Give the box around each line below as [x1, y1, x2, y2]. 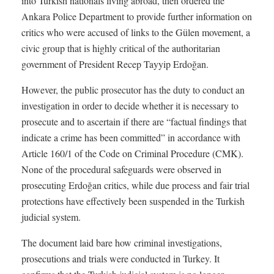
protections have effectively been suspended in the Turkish [21, 194, 245, 207]
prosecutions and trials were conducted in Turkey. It [21, 251, 220, 265]
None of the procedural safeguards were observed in [21, 162, 221, 176]
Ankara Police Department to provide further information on [21, 9, 252, 23]
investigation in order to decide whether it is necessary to [21, 98, 239, 112]
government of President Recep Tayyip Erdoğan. [21, 57, 209, 70]
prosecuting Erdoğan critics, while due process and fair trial [21, 178, 250, 191]
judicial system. [21, 210, 81, 223]
